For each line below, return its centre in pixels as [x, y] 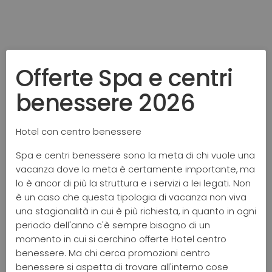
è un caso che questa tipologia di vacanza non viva [131, 197]
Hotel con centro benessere [79, 131]
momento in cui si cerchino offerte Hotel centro [121, 239]
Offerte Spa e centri [124, 78]
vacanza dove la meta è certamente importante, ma [135, 169]
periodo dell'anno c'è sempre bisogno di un [113, 225]
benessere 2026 [105, 103]
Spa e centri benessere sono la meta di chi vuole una [135, 155]
